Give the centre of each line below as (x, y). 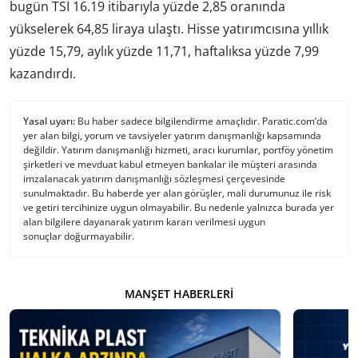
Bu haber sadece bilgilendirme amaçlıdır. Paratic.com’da (201, 121)
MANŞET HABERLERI (179, 293)
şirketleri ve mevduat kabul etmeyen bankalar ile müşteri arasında (170, 164)
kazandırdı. (43, 74)
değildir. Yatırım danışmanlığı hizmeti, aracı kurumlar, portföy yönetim (178, 149)
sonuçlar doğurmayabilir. (79, 236)
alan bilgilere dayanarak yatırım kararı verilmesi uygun (144, 221)
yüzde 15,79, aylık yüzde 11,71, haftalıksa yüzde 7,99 (164, 52)
